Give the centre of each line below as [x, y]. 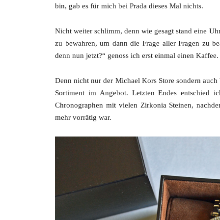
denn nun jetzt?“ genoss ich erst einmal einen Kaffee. [137, 56]
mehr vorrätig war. [83, 118]
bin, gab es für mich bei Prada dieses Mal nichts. [129, 6]
